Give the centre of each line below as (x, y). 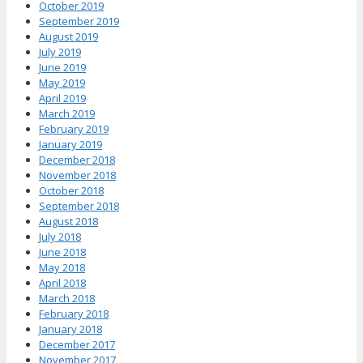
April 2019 (62, 98)
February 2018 (74, 314)
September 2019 (79, 21)
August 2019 (68, 37)
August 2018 (68, 222)
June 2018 (62, 252)
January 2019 (70, 145)
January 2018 (70, 329)
